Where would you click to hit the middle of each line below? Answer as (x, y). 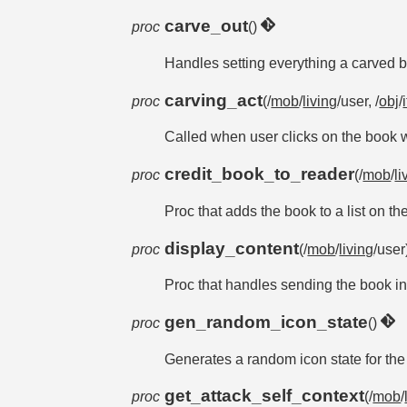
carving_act (214, 100)
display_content (232, 248)
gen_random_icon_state (267, 322)
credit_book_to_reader (260, 174)
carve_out (207, 26)
